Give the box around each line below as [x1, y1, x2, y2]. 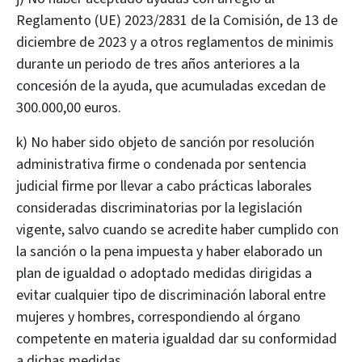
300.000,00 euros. [16, 98, 121, 118]
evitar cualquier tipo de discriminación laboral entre [16, 285, 326, 305]
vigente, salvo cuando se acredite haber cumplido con [16, 220, 339, 240]
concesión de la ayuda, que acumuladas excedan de [16, 76, 326, 96]
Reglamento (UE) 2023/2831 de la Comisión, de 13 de [16, 11, 338, 31]
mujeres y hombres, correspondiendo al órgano [16, 307, 301, 327]
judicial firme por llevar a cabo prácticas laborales [16, 176, 312, 196]
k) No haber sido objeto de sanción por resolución [16, 133, 314, 153]
